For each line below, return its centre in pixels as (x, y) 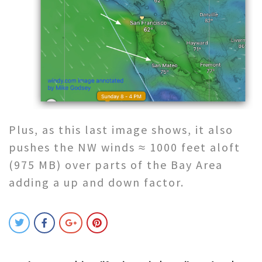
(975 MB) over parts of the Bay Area (116, 164)
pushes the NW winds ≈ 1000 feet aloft (125, 147)
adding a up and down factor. (96, 182)
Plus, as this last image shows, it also (121, 129)
